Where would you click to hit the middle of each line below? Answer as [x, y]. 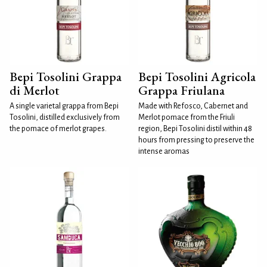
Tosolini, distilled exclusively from [65, 118]
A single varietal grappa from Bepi [64, 106]
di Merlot [35, 91]
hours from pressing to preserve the [196, 140]
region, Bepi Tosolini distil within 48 [195, 129]
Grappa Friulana [181, 91]
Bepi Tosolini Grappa [66, 77]
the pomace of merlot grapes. [58, 129]
